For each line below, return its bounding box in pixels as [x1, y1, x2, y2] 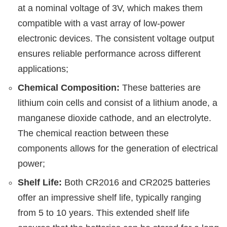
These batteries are [120, 82, 201, 93]
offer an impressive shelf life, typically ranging [18, 192, 201, 203]
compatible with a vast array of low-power [18, 18, 185, 28]
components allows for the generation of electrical [18, 143, 218, 154]
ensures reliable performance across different [18, 48, 201, 59]
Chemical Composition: [18, 82, 120, 93]
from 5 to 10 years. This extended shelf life [18, 207, 190, 218]
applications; [18, 63, 68, 74]
